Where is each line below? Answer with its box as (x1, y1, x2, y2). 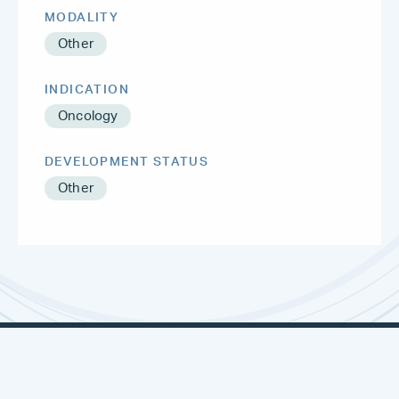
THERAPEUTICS (240, 352, 341, 363)
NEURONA (277, 340, 341, 352)
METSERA (58, 340, 120, 352)
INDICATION (45, 84, 129, 97)
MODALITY (45, 12, 119, 25)
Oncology (58, 110, 118, 124)
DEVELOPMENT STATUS (45, 156, 209, 169)
